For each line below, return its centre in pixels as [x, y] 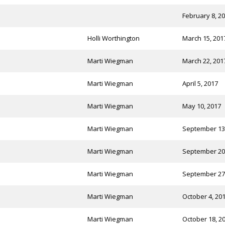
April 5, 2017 [200, 84]
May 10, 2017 [201, 106]
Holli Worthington [113, 38]
